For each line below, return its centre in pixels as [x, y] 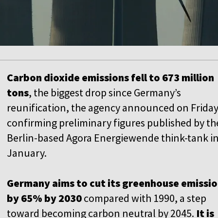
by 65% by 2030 [44, 198]
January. [27, 153]
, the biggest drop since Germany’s [105, 92]
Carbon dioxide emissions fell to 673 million [110, 77]
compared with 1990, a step [144, 198]
